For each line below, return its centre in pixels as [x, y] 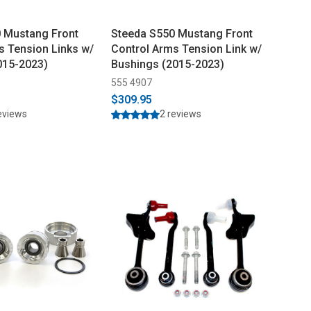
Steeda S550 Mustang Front [182, 33]
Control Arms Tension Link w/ [186, 49]
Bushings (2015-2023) [167, 64]
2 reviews [180, 114]
